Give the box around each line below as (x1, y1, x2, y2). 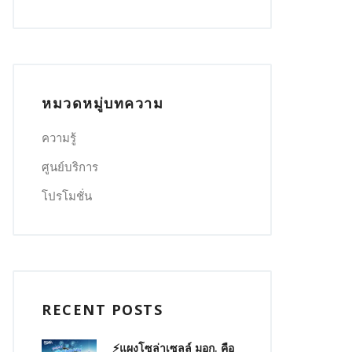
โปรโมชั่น (42, 188, 92, 204)
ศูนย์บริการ (42, 159, 98, 175)
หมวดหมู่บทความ (42, 93, 163, 113)
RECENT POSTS (42, 300, 163, 320)
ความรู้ (42, 130, 76, 146)
